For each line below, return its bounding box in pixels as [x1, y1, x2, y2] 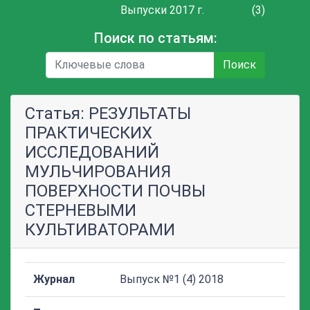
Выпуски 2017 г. [120, 3, 204, 17]
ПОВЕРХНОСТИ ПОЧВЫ [25, 181, 206, 201]
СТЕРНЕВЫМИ [25, 201, 136, 220]
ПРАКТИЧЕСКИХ [25, 123, 152, 143]
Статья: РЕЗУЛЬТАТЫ [25, 104, 191, 123]
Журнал [33, 273, 75, 286]
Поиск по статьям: [93, 30, 217, 46]
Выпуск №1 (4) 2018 [120, 273, 224, 286]
